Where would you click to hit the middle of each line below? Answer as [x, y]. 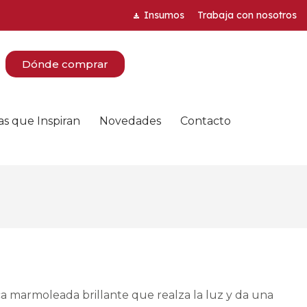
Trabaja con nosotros [247, 15]
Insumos [164, 15]
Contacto [206, 121]
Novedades [131, 121]
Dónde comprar [65, 64]
